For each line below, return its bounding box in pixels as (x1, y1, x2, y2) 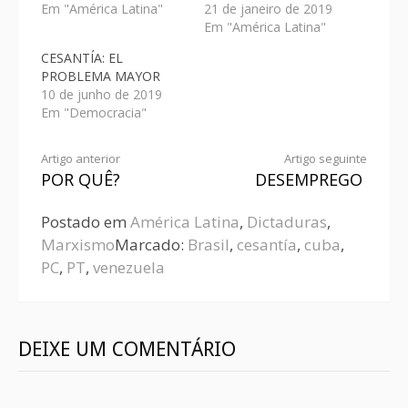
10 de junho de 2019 (41, 85, 162, 103)
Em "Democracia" (41, 103, 147, 121)
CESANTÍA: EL (41, 48, 123, 66)
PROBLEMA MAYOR (41, 66, 160, 85)
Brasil (188, 233, 229, 255)
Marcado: (115, 233, 188, 255)
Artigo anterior (41, 149, 120, 167)
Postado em (41, 210, 130, 232)
